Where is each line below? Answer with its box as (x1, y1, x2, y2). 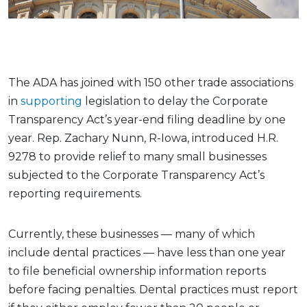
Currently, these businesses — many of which (8, 227, 255, 241)
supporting (21, 94, 82, 108)
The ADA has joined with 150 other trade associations (8, 75, 293, 89)
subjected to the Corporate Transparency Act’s (8, 168, 265, 182)
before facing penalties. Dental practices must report (8, 282, 298, 296)
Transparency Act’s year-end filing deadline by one (8, 112, 286, 126)
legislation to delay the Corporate (82, 94, 268, 108)
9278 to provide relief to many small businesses (8, 149, 267, 163)
